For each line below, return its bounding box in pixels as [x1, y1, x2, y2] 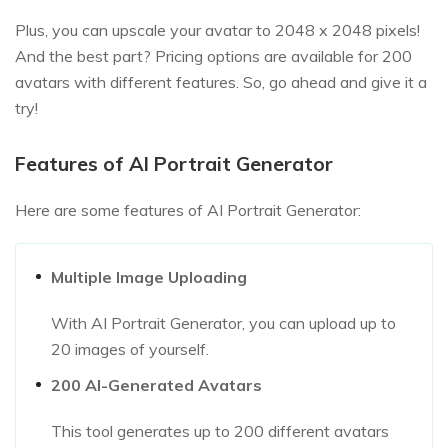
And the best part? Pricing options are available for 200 [15, 45, 412, 66]
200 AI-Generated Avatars [51, 374, 262, 395]
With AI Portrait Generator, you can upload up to [51, 312, 396, 333]
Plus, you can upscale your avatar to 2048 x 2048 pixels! [15, 19, 420, 40]
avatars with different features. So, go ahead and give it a [15, 71, 427, 92]
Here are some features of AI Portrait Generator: [15, 199, 361, 220]
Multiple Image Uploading [51, 266, 247, 287]
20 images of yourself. [51, 338, 209, 359]
